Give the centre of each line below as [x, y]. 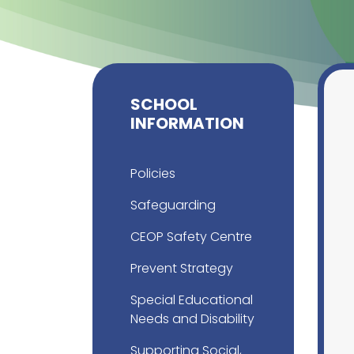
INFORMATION [187, 123]
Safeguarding [173, 205]
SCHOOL [164, 104]
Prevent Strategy [182, 268]
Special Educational [192, 300]
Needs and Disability [192, 319]
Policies [153, 173]
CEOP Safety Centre [191, 237]
